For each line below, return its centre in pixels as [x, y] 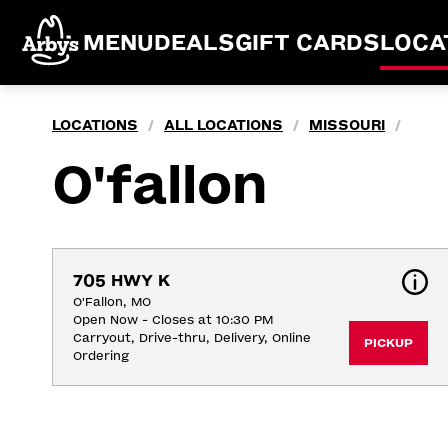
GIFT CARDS [307, 42]
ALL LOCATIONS [223, 125]
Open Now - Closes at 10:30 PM [173, 320]
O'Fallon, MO [112, 302]
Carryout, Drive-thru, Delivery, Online [192, 338]
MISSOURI [347, 125]
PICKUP [388, 343]
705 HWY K [121, 280]
